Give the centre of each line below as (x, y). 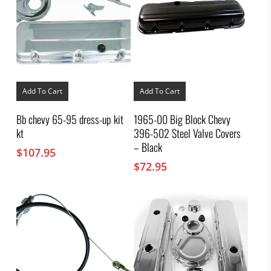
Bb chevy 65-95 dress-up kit (70, 119)
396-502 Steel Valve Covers (188, 133)
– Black (148, 147)
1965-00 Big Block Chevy (182, 119)
